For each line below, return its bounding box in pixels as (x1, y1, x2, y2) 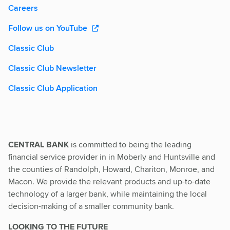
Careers (8, 2, 38, 14)
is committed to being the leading (69, 138, 191, 150)
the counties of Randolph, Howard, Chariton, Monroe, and (8, 163, 215, 175)
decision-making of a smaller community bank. (8, 200, 174, 212)
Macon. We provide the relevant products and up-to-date (8, 175, 210, 187)
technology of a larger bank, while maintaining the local (8, 187, 207, 200)
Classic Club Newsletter (8, 62, 97, 74)
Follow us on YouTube (8, 22, 89, 34)
